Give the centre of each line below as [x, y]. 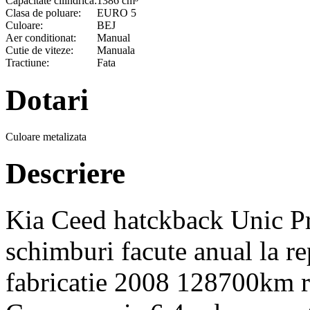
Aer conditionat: [41, 37]
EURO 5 [117, 12]
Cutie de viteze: [39, 50]
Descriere [65, 174]
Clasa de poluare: [43, 12]
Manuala [116, 50]
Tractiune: [27, 62]
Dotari [47, 100]
